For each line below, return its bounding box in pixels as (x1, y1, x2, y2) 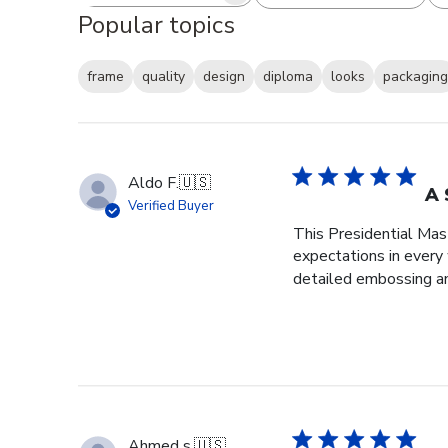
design (203, 67, 245, 87)
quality (142, 67, 185, 87)
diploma (263, 67, 313, 87)
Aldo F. (128, 172, 179, 195)
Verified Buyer (128, 197, 214, 216)
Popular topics (78, 8, 235, 41)
